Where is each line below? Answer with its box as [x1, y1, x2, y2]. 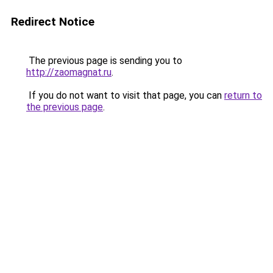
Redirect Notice [11, 15, 94, 29]
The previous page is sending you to [26, 55, 182, 66]
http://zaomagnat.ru [26, 66, 112, 78]
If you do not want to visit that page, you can [26, 90, 224, 101]
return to [224, 90, 262, 101]
